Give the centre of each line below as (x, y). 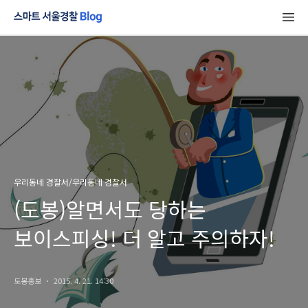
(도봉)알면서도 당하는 (110, 209)
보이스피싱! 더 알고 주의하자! (144, 238)
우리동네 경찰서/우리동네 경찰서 (70, 182)
